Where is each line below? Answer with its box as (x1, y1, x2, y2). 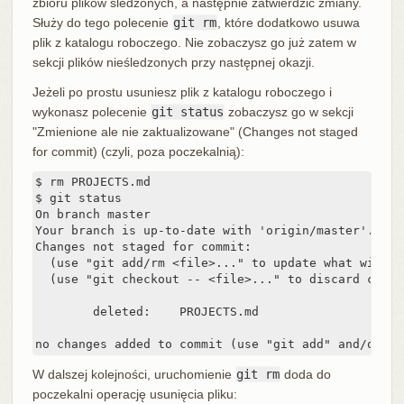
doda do (280, 367, 331, 382)
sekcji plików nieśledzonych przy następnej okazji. (32, 55, 315, 70)
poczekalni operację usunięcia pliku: (32, 387, 237, 402)
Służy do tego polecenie (32, 15, 172, 31)
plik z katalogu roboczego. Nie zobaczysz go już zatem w (32, 35, 356, 50)
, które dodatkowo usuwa (216, 15, 360, 31)
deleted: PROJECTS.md (34, 305, 259, 319)
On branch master (34, 207, 151, 222)
